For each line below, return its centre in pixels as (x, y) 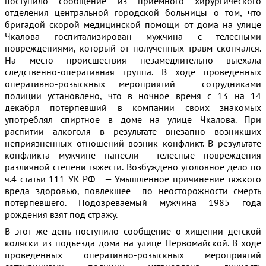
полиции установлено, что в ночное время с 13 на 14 (133, 96)
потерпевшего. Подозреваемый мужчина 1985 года (133, 202)
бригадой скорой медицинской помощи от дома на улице (133, 24)
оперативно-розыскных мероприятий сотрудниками (133, 84)
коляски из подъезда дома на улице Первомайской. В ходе (133, 243)
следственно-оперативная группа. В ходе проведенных (133, 72)
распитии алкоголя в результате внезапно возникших (133, 131)
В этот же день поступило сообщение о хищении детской (133, 231)
